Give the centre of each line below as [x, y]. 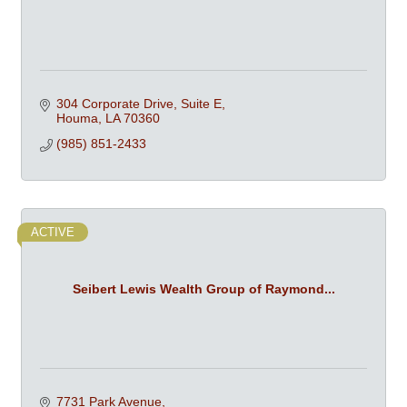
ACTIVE [53, 232]
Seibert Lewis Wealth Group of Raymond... [203, 288]
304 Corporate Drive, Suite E [139, 104]
